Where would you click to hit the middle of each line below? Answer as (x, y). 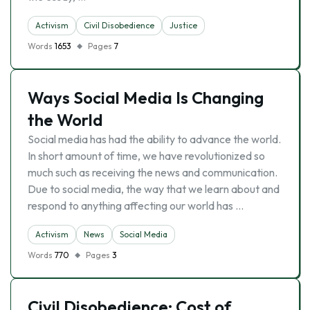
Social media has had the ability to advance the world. (154, 139)
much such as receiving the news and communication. (153, 172)
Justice (183, 25)
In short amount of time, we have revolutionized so (146, 156)
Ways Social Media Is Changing (146, 98)
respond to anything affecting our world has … (136, 206)
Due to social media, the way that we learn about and (154, 189)
